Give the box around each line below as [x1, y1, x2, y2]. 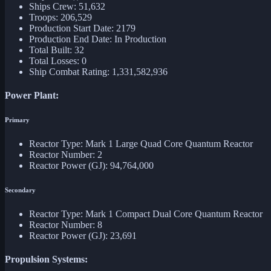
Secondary [5, 186, 36, 194]
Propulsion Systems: [5, 254, 88, 265]
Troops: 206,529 [29, 12, 92, 23]
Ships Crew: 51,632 [29, 1, 105, 12]
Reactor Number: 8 [29, 220, 102, 230]
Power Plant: [5, 90, 59, 101]
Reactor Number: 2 [29, 149, 102, 160]
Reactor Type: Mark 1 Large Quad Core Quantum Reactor [29, 139, 253, 149]
